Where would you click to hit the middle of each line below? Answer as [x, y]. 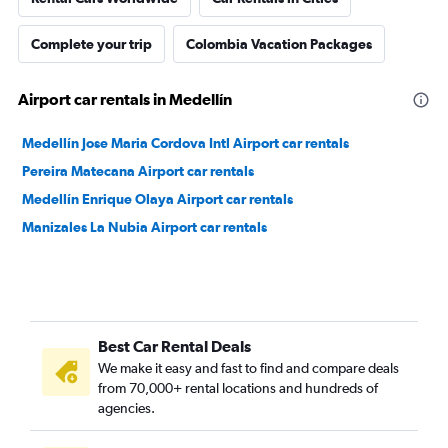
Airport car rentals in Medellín [125, 99]
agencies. [126, 408]
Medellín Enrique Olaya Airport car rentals [157, 199]
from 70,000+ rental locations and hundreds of [238, 388]
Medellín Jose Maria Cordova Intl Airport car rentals [185, 143]
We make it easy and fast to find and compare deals [248, 368]
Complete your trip [91, 44]
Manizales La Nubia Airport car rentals [144, 227]
